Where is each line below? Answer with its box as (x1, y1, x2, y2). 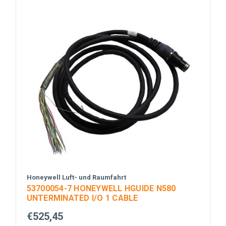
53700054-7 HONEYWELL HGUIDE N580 (26, 183, 176, 193)
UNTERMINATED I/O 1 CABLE (26, 193, 138, 203)
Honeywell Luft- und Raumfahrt (26, 173, 126, 181)
